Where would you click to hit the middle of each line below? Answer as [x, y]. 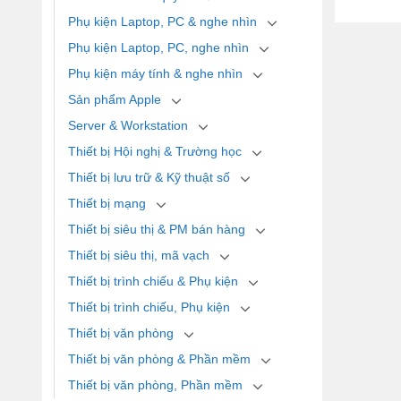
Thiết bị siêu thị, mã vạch [139, 255]
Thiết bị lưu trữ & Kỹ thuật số [149, 177]
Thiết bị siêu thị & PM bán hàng [157, 229]
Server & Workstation [128, 125]
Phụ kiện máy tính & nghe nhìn [155, 73]
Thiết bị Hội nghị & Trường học [155, 151]
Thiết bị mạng [107, 203]
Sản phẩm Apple [115, 99]
